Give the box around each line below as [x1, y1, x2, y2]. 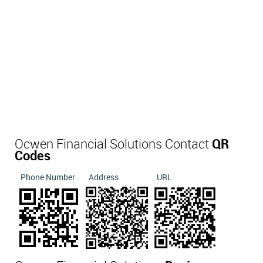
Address [89, 173, 119, 182]
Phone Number [21, 173, 75, 182]
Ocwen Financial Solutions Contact [15, 137, 212, 151]
